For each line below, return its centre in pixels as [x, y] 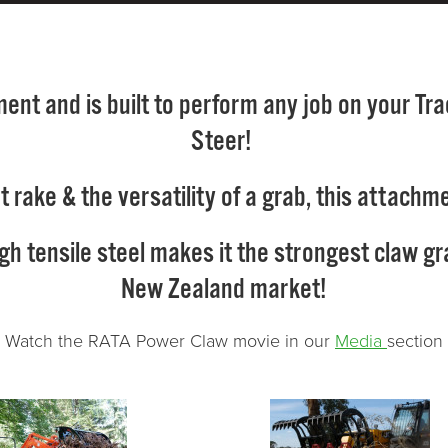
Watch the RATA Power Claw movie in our [170, 340]
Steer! [224, 141]
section [415, 340]
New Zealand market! [224, 289]
